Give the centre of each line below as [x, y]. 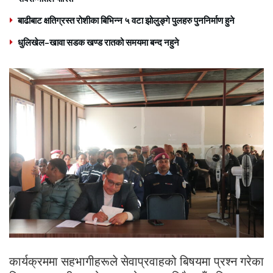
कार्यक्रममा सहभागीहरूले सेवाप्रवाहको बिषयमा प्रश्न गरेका [136, 261]
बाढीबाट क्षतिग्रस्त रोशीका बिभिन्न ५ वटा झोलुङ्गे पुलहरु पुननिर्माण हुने [126, 20]
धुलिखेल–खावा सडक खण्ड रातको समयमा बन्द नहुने [98, 42]
